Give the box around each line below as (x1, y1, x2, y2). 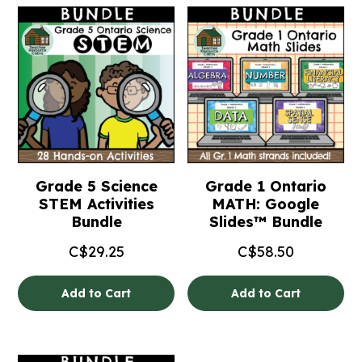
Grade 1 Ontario (204, 176, 326, 196)
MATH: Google (212, 194, 320, 213)
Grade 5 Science (35, 176, 158, 196)
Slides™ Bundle (208, 212, 322, 231)
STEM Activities (38, 194, 154, 213)
